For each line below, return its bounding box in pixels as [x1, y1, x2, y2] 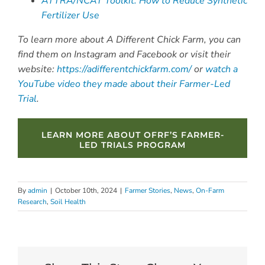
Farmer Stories [125, 185, 170, 195]
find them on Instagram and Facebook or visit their [17, 47, 231, 61]
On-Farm [196, 185, 224, 195]
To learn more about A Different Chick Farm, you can [17, 33, 241, 46]
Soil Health [50, 196, 86, 206]
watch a [205, 62, 238, 76]
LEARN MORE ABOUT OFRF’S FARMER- [41, 129, 224, 140]
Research [18, 196, 47, 206]
